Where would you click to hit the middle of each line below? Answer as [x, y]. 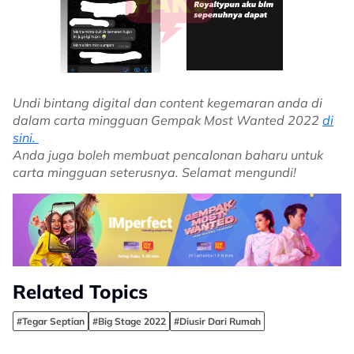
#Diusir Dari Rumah [217, 322]
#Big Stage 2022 [129, 322]
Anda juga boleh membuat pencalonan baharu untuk [168, 155]
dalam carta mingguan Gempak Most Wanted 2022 [168, 121]
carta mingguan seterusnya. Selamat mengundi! [154, 173]
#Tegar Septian [51, 322]
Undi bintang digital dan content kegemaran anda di [168, 103]
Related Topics [80, 292]
